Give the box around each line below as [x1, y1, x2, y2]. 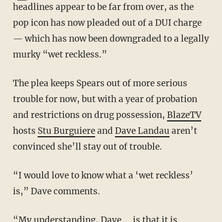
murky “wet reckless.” [12, 49, 107, 60]
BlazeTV [166, 110, 201, 121]
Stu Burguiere [37, 125, 95, 137]
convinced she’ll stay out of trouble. [12, 141, 162, 153]
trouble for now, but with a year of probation [12, 94, 197, 105]
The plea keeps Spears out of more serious [12, 78, 19, 89]
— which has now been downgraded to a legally [12, 33, 209, 45]
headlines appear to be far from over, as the [12, 1, 194, 13]
